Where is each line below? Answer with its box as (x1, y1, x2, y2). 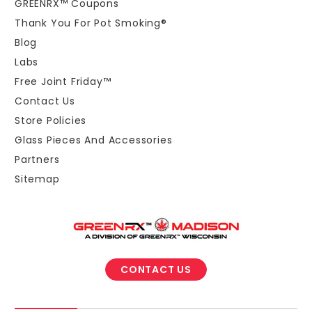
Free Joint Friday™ (15, 74, 111, 88)
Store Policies (15, 113, 87, 127)
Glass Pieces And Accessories (15, 132, 173, 147)
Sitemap (15, 171, 60, 186)
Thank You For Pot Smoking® (15, 15, 167, 30)
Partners (15, 152, 60, 166)
